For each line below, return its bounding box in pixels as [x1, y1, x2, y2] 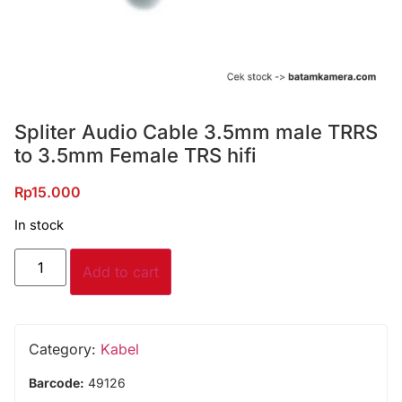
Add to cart [83, 262, 160, 281]
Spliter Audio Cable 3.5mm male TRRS [14, 120, 378, 144]
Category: [29, 339, 100, 358]
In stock [14, 217, 64, 234]
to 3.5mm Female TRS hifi [14, 144, 257, 167]
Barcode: [29, 374, 84, 390]
